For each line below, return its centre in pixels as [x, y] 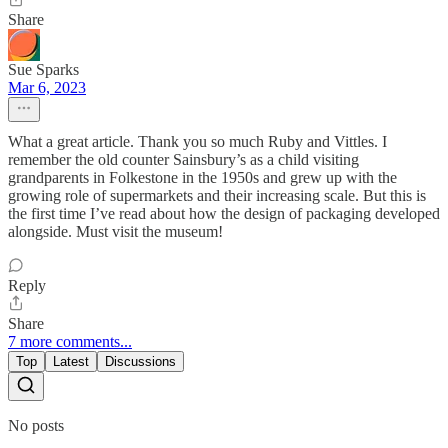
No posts [36, 425]
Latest [71, 361]
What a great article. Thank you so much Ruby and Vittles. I [197, 141]
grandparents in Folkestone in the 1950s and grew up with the [202, 177]
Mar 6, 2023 [47, 87]
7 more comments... [70, 341]
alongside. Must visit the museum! [115, 231]
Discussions [140, 361]
